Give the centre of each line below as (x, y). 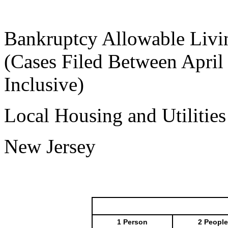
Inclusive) (44, 84)
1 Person (132, 222)
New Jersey (50, 146)
